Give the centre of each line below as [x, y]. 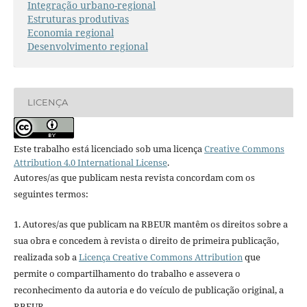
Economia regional [70, 32]
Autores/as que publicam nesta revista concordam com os [134, 177]
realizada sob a [46, 257]
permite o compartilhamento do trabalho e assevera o [127, 273]
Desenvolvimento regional [87, 46]
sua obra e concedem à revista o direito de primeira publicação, [146, 240]
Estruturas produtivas [78, 19]
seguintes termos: [51, 194]
